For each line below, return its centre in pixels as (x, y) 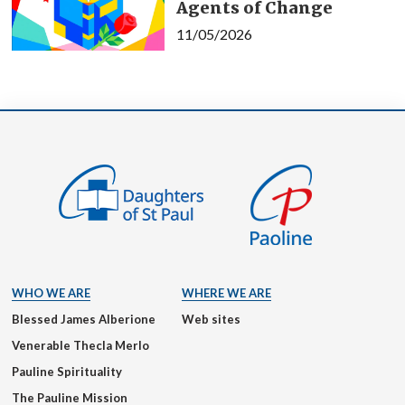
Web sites (211, 320)
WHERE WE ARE (226, 293)
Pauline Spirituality (67, 372)
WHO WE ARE (51, 293)
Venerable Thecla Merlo (80, 346)
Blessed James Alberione (84, 320)
